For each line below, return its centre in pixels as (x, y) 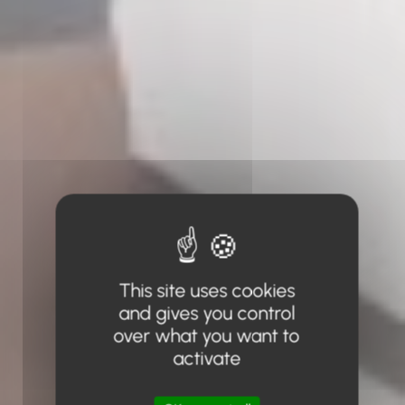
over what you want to (207, 335)
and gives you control (207, 313)
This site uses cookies (207, 290)
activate (207, 358)
